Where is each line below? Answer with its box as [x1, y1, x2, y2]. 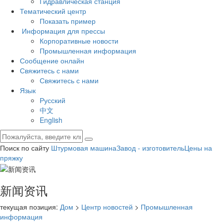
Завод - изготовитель [116, 143, 184, 153]
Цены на [184, 143, 212, 153]
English [40, 115, 62, 125]
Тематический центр [20, 6, 88, 16]
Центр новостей [81, 201, 133, 212]
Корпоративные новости [40, 36, 118, 46]
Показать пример [40, 16, 96, 26]
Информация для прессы [20, 26, 107, 36]
